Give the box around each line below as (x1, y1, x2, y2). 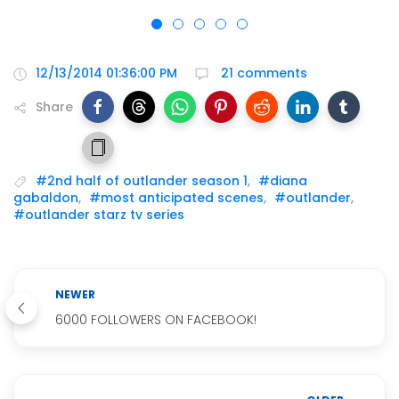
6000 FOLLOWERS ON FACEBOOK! (55, 311, 256, 330)
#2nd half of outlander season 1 (36, 172, 248, 191)
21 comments (217, 64, 307, 83)
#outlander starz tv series (13, 206, 184, 224)
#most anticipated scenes (89, 189, 264, 208)
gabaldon (13, 189, 78, 208)
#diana (258, 172, 307, 191)
